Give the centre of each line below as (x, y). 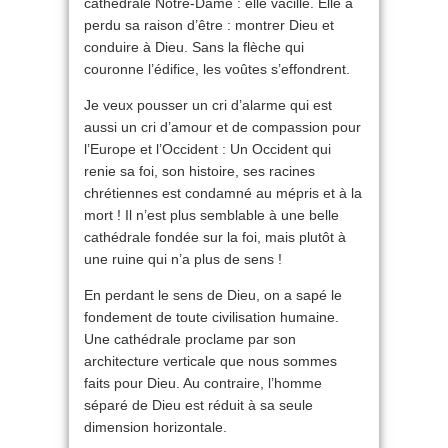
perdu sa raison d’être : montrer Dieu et (209, 25)
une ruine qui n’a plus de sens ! (183, 259)
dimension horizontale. (155, 427)
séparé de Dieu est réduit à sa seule (198, 405)
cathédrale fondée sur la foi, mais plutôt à (215, 237)
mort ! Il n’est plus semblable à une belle (211, 215)
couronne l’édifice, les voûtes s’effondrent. (217, 69)
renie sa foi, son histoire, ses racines (199, 171)
